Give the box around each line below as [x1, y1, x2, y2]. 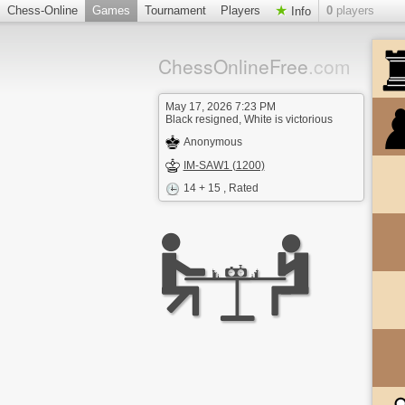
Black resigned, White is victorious [165, 113, 333, 126]
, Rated [222, 182, 259, 194]
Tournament [145, 4, 206, 17]
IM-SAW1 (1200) [183, 159, 265, 172]
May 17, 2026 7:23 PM [165, 100, 276, 113]
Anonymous [183, 136, 242, 148]
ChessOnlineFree [157, 52, 308, 80]
